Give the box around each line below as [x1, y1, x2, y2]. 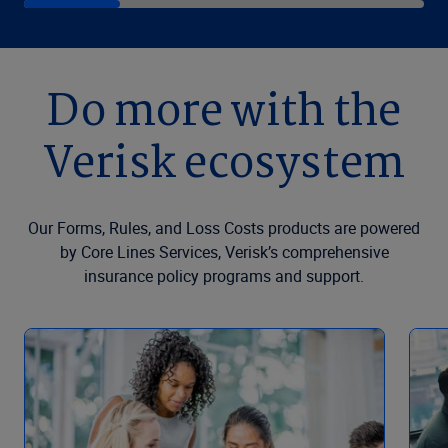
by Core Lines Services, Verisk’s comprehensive [59, 241, 389, 264]
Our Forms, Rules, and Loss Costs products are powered [28, 217, 420, 240]
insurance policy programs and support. [84, 265, 364, 288]
